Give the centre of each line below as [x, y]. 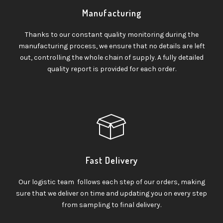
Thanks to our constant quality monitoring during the [111, 34]
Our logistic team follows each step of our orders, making [111, 182]
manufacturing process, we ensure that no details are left [111, 46]
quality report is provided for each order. [111, 69]
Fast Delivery [111, 160]
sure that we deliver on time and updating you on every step [111, 193]
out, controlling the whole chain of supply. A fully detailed [111, 57]
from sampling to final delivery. [111, 205]
